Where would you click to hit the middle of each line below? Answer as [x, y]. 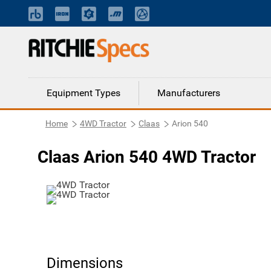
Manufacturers [189, 93]
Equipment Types [83, 93]
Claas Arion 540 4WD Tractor [147, 157]
